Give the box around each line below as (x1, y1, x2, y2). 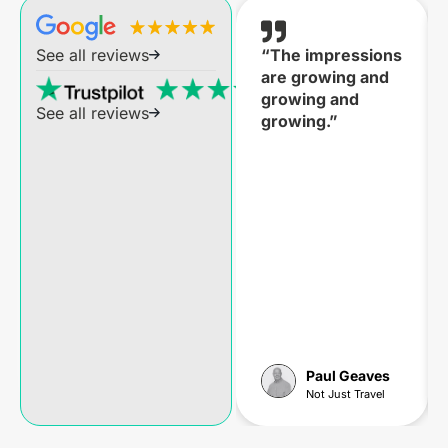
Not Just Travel (305, 387, 385, 402)
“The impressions (261, 45, 403, 65)
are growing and (261, 67, 390, 87)
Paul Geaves (305, 367, 390, 385)
